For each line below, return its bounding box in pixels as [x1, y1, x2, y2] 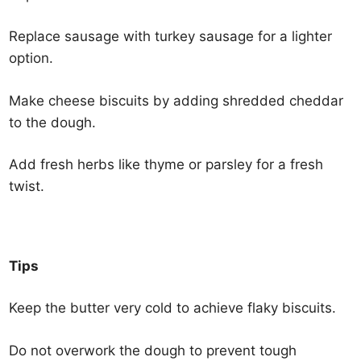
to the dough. [9, 114, 97, 131]
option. [9, 50, 54, 66]
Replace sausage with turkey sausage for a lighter [9, 28, 333, 44]
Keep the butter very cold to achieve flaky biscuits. [9, 300, 337, 316]
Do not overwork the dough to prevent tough [9, 342, 297, 359]
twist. [9, 178, 45, 194]
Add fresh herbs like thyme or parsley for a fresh [9, 156, 324, 172]
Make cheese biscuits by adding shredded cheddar [9, 92, 344, 109]
